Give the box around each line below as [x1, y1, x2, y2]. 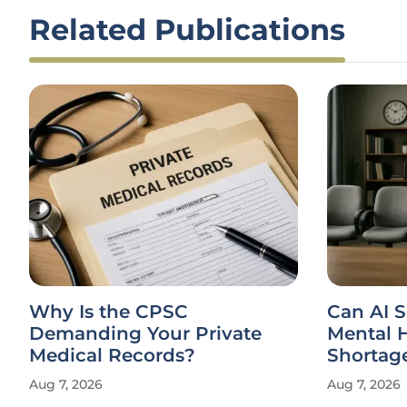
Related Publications [29, 12, 345, 47]
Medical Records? [29, 344, 195, 366]
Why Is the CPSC [29, 301, 188, 323]
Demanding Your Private [29, 323, 262, 344]
